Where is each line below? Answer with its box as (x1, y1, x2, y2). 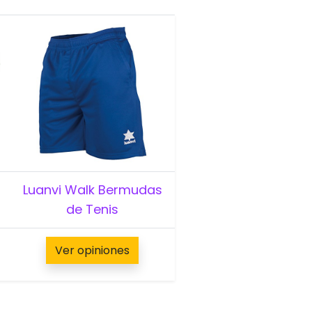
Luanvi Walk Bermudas (22, 180, 162, 198)
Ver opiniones (55, 242, 130, 258)
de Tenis (66, 200, 118, 218)
